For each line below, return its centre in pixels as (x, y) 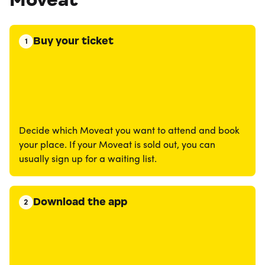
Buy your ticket (73, 41)
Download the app (80, 202)
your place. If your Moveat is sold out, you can (117, 146)
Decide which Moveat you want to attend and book (129, 131)
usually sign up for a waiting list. (88, 160)
